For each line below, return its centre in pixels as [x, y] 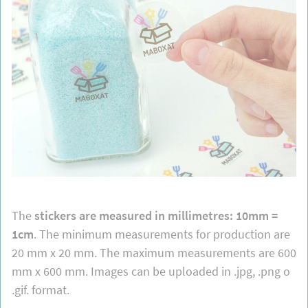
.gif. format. [40, 289]
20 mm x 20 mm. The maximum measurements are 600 [154, 252]
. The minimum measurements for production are [162, 234]
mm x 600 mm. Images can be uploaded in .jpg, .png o [151, 271]
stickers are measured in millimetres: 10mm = [156, 215]
